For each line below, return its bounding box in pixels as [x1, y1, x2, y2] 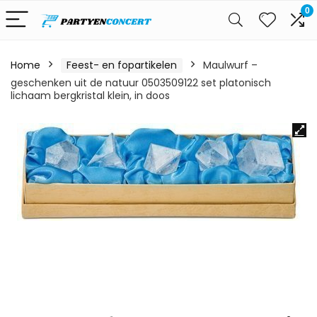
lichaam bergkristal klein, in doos [11, 88, 170, 103]
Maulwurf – [203, 58, 258, 72]
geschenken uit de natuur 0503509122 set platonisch [11, 76, 271, 90]
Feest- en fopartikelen [67, 58, 177, 72]
